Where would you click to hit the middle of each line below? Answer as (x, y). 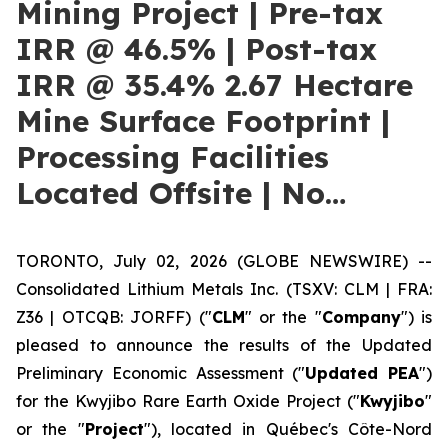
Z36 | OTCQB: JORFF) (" (114, 317)
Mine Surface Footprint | (203, 121)
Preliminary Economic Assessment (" (161, 373)
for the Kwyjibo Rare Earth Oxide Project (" (188, 401)
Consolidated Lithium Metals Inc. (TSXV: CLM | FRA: (224, 289)
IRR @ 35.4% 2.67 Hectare (214, 85)
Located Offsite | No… (181, 193)
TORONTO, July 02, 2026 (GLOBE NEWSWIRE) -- (224, 261)
